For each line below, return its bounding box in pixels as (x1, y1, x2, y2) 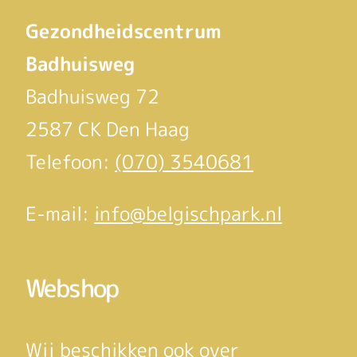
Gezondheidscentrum (25, 17, 222, 45)
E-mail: (25, 199, 94, 227)
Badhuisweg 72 (25, 82, 159, 110)
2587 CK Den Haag (25, 115, 190, 143)
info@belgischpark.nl (94, 199, 282, 227)
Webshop (25, 270, 119, 305)
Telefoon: (25, 147, 115, 175)
